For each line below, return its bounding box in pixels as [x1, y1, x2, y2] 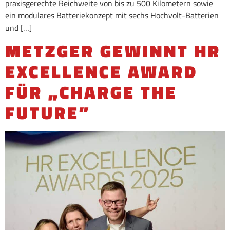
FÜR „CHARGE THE [5, 79, 177, 106]
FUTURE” [5, 100, 90, 126]
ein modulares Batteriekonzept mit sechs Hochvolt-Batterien [5, 9, 219, 22]
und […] [5, 21, 32, 34]
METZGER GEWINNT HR [5, 38, 221, 65]
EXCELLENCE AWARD [5, 59, 198, 85]
